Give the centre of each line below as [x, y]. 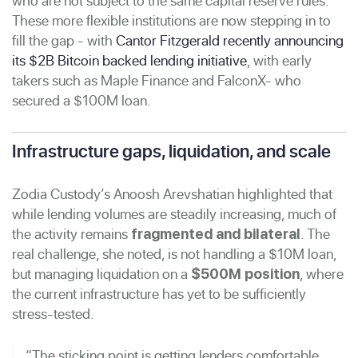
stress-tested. [53, 313]
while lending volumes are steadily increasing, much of [174, 213]
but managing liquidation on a [101, 273]
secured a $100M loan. [82, 100]
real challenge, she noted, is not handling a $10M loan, [174, 253]
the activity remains [72, 233]
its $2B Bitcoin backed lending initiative [129, 60]
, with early [279, 60]
